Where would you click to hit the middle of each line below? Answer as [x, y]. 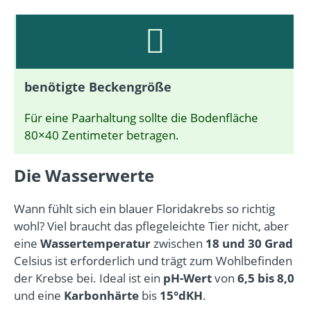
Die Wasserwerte [84, 175]
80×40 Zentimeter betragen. [102, 135]
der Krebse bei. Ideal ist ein [87, 278]
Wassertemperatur [95, 243]
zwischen [178, 243]
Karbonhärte [101, 295]
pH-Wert [186, 278]
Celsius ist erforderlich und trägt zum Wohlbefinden [153, 260]
